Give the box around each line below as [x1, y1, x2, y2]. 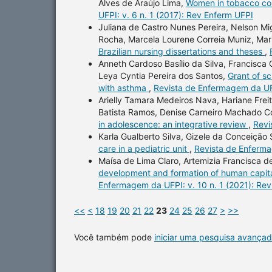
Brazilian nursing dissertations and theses [98, 46, 265, 56]
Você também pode [74, 231, 154, 242]
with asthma [98, 82, 149, 93]
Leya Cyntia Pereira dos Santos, [98, 70, 228, 81]
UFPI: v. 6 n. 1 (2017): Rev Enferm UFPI [98, 9, 253, 20]
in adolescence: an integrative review [98, 118, 248, 129]
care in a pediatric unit [98, 143, 189, 154]
